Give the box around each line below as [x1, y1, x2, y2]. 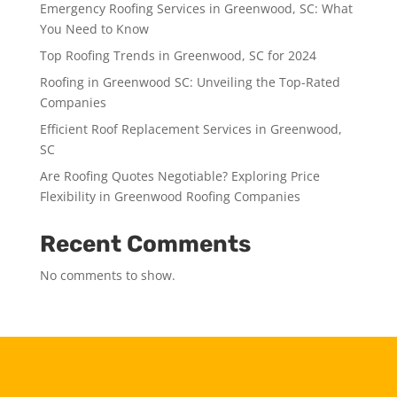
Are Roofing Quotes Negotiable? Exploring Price [39, 167, 320, 184]
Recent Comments [39, 230, 251, 258]
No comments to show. [39, 266, 175, 284]
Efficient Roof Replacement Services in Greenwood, [39, 120, 342, 137]
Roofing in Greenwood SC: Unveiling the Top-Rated [39, 73, 340, 90]
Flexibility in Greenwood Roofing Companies [39, 187, 300, 205]
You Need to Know [39, 19, 149, 37]
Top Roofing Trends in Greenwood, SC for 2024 [39, 46, 316, 64]
